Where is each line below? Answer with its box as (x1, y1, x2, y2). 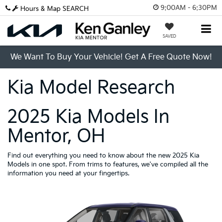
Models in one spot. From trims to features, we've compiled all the (7, 161, 208, 168)
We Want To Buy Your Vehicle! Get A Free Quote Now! (10, 52, 212, 62)
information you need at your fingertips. (7, 169, 129, 177)
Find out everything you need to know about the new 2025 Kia (7, 152, 199, 160)
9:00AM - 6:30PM (161, 3, 217, 12)
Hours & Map (20, 5, 60, 13)
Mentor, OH (7, 126, 105, 147)
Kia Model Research (7, 77, 175, 99)
